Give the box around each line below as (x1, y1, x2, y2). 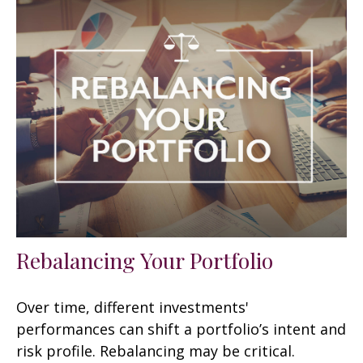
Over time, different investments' (16, 297, 249, 318)
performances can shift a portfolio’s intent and (16, 319, 346, 340)
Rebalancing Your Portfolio (16, 246, 273, 275)
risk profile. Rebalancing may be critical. (16, 341, 295, 361)
